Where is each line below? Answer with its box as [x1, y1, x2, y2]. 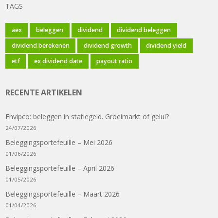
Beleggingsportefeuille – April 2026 [5, 163, 115, 173]
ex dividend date [34, 57, 82, 66]
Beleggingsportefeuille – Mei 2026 [5, 138, 113, 147]
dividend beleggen [117, 26, 171, 35]
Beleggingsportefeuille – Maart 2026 [5, 189, 120, 199]
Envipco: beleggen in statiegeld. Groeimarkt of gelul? [5, 112, 169, 122]
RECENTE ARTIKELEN [5, 87, 83, 98]
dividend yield [146, 41, 187, 50]
